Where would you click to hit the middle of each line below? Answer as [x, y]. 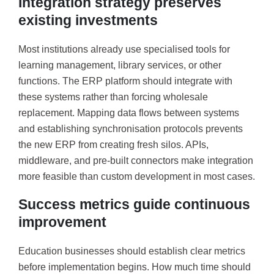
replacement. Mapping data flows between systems [129, 113]
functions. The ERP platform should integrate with [125, 81]
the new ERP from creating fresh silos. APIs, [113, 145]
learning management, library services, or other [120, 65]
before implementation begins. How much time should [135, 267]
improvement [62, 222]
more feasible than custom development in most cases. [137, 177]
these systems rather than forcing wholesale [113, 97]
